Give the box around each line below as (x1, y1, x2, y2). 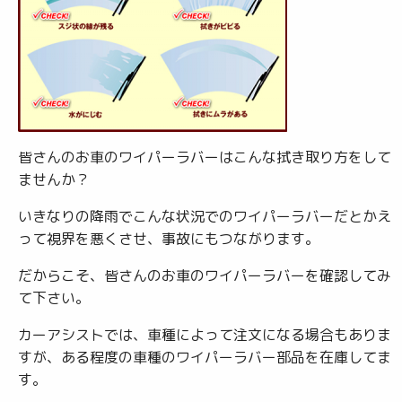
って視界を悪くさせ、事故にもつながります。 (18, 229, 319, 249)
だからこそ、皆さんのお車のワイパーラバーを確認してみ (18, 266, 391, 285)
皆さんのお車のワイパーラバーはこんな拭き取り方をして (18, 147, 391, 167)
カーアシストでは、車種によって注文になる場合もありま (18, 325, 391, 345)
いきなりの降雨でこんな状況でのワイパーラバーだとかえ (18, 206, 391, 226)
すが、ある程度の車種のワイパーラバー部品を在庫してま (18, 347, 391, 367)
